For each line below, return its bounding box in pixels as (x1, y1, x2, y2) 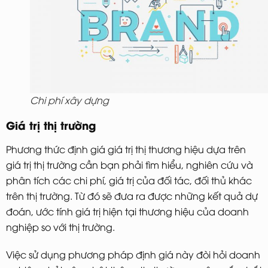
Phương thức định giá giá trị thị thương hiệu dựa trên (6, 142, 246, 156)
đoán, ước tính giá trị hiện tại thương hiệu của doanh (6, 204, 249, 218)
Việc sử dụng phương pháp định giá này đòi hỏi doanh (6, 247, 260, 261)
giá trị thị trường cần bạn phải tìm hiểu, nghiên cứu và (6, 157, 253, 171)
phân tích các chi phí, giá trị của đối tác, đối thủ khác (6, 173, 252, 187)
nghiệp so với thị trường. (6, 220, 117, 233)
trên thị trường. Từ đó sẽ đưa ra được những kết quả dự (6, 188, 258, 202)
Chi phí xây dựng (30, 93, 109, 106)
